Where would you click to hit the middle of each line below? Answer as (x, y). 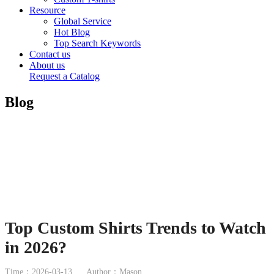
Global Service (83, 21)
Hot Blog (72, 32)
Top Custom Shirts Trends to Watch (135, 228)
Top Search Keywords (97, 43)
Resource (47, 10)
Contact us (50, 54)
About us (47, 65)
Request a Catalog (65, 76)
